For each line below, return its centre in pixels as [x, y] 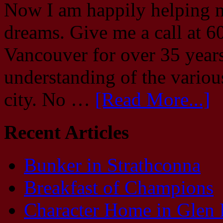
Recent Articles [66, 132]
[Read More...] [153, 99]
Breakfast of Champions [119, 188]
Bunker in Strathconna [112, 165]
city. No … [50, 99]
